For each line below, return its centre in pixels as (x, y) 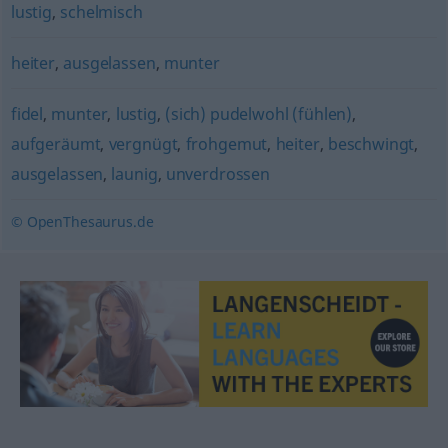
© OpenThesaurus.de (82, 221)
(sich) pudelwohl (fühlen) (259, 114)
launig (134, 174)
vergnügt (143, 144)
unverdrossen (217, 174)
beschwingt (371, 144)
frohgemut (226, 144)
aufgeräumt (55, 144)
